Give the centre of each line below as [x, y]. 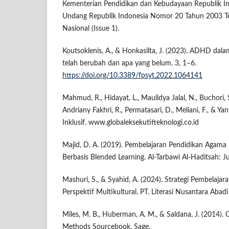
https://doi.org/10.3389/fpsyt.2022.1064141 [132, 76]
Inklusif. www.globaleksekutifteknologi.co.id [131, 123]
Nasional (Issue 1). [91, 29]
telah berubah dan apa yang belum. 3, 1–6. [129, 64]
